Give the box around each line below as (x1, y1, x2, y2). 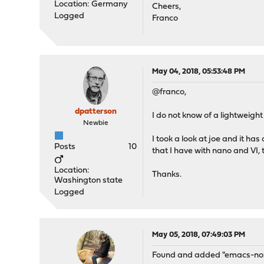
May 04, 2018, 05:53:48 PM (152, 68, 246, 75)
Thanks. (152, 170, 182, 179)
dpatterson (74, 107, 117, 116)
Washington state (54, 176, 123, 185)
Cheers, (152, 2, 181, 11)
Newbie (82, 120, 108, 127)
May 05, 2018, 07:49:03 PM (152, 231, 246, 239)
